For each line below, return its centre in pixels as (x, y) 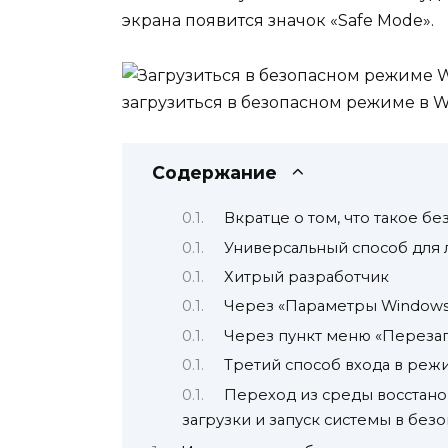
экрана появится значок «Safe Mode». (278, 21)
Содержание (214, 172)
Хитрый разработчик (306, 276)
